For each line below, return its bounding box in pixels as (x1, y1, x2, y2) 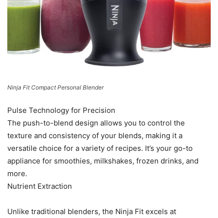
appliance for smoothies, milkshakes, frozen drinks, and (7, 156, 199, 166)
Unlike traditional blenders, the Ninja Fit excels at (7, 207, 176, 217)
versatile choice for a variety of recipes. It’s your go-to (7, 144, 193, 153)
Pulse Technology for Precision (7, 106, 115, 115)
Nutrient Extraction (7, 182, 72, 191)
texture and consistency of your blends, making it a (7, 131, 182, 141)
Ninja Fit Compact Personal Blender (7, 84, 104, 91)
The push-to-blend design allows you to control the (7, 118, 185, 128)
